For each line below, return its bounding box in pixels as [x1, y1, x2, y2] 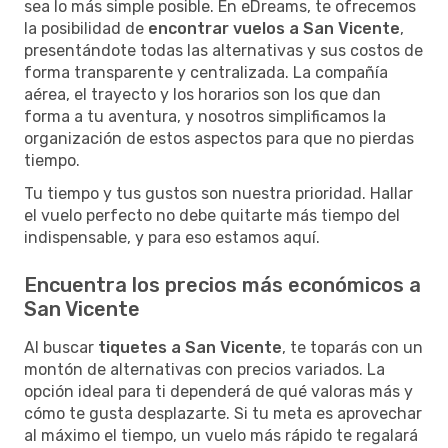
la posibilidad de [24, 18, 148, 38]
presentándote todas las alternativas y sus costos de [24, 40, 423, 60]
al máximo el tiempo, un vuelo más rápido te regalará [24, 425, 418, 445]
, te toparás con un [282, 337, 423, 357]
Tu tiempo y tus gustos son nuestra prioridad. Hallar [24, 183, 413, 203]
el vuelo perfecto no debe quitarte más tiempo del [24, 205, 400, 225]
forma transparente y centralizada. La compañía [24, 62, 388, 82]
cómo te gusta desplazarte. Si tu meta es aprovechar [24, 403, 422, 423]
